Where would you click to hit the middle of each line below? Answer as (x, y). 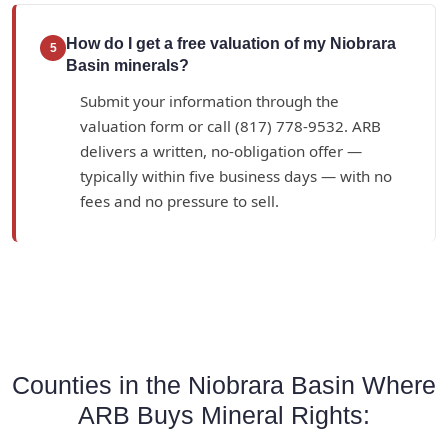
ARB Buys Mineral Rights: (224, 415)
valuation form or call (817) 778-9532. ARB (230, 126)
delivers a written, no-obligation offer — (221, 151)
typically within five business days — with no (236, 176)
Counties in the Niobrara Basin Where (224, 385)
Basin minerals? (127, 66)
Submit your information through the (209, 101)
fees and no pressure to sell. (179, 201)
